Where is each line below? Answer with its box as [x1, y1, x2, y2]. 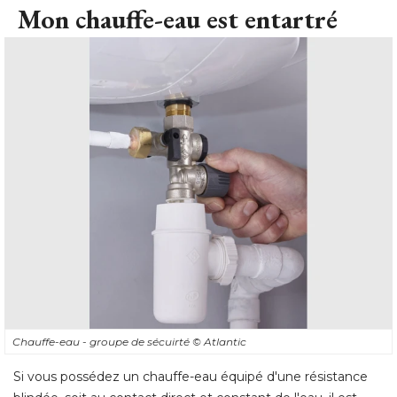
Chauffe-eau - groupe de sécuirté [12, 334, 192, 348]
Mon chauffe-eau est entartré [18, 2, 338, 37]
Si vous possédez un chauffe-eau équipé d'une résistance [13, 368, 368, 385]
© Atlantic [192, 334, 246, 348]
